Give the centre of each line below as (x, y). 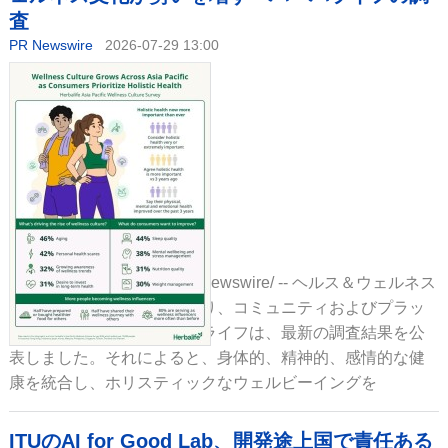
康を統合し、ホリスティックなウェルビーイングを (192, 382)
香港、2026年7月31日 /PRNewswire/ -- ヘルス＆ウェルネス (222, 282)
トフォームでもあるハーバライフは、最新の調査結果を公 (216, 332)
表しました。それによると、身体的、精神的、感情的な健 (216, 357)
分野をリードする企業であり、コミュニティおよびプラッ (216, 307)
